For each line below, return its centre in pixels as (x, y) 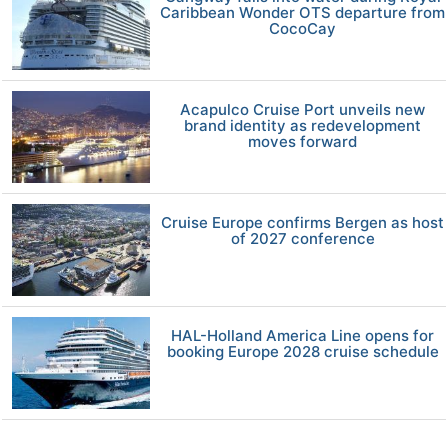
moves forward (303, 141)
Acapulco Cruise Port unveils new (303, 109)
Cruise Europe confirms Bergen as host (303, 222)
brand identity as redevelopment (303, 125)
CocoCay (303, 28)
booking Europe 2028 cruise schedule (302, 351)
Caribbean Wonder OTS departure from (303, 12)
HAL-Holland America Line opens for (303, 335)
